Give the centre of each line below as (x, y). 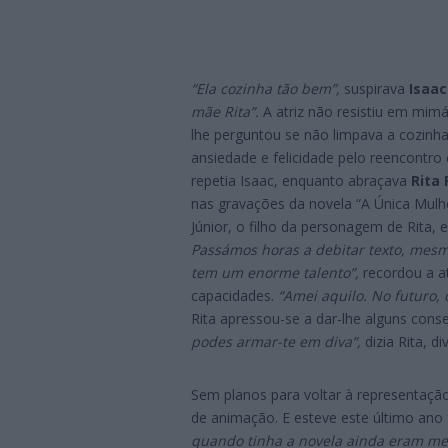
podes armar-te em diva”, (276, 342)
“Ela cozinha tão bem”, (267, 89)
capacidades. (234, 296)
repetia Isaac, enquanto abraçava (301, 181)
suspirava (374, 89)
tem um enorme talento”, (277, 273)
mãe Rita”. (225, 112)
